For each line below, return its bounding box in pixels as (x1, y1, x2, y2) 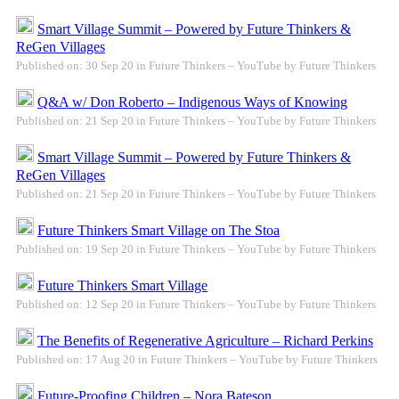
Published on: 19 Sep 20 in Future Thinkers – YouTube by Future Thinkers (16, 242, 376, 256)
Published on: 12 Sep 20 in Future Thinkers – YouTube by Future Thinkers (16, 297, 376, 312)
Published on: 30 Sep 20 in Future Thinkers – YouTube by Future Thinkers (16, 59, 376, 73)
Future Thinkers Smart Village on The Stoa (37, 223, 280, 239)
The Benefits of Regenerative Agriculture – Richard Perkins (37, 333, 373, 349)
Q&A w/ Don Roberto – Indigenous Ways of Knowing (37, 94, 347, 110)
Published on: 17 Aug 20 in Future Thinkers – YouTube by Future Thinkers (16, 353, 378, 367)
